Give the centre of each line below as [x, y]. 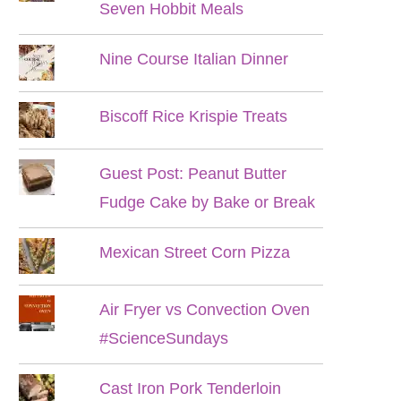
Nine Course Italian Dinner [194, 59]
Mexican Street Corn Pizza [195, 252]
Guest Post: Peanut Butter [193, 174]
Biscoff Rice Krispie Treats [194, 116]
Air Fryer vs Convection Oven [205, 310]
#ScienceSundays [164, 338]
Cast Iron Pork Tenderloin [191, 388]
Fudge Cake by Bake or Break [208, 202]
